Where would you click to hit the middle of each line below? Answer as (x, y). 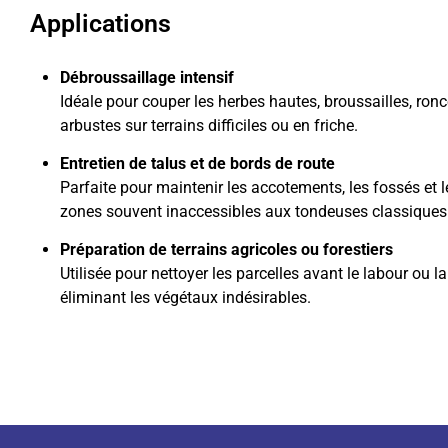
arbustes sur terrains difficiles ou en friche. (209, 125)
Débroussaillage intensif (147, 77)
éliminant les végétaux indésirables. (185, 298)
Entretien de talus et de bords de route (197, 164)
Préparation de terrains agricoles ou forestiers (226, 250)
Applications (100, 23)
